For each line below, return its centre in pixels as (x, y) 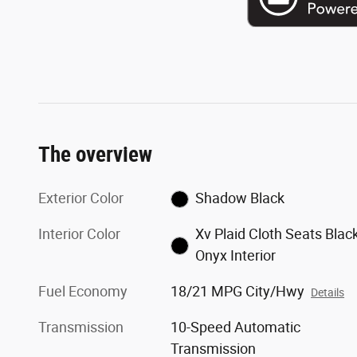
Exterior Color (81, 198)
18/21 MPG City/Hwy (238, 291)
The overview (95, 154)
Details (328, 292)
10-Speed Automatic (236, 327)
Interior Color (79, 233)
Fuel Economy (83, 291)
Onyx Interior (235, 255)
